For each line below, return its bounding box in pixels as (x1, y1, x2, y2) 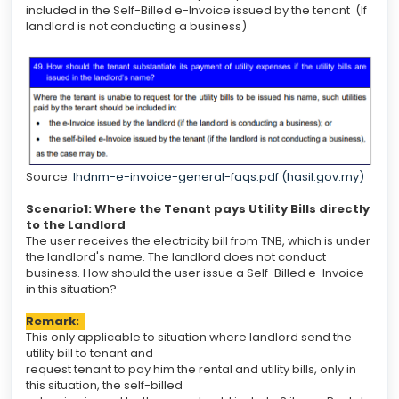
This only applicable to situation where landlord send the (26, 328, 352, 346)
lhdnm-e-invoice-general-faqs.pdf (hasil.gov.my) (73, 167, 364, 185)
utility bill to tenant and (26, 344, 153, 362)
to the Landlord (26, 216, 128, 233)
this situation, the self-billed (26, 376, 185, 394)
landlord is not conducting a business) (26, 18, 249, 35)
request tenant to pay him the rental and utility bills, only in (26, 360, 356, 378)
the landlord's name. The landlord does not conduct (26, 248, 326, 265)
